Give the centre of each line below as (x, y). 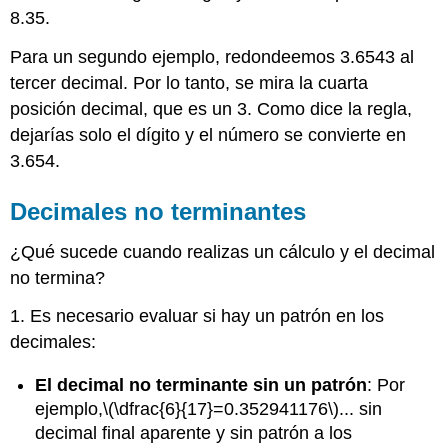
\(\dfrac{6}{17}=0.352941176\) (221, 408)
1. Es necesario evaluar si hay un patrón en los (197, 316)
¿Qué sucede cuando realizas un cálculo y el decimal (223, 251)
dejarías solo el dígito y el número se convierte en (208, 134)
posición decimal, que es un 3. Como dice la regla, (211, 108)
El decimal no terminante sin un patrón (201, 384)
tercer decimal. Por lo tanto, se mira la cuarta (189, 82)
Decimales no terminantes (158, 211)
